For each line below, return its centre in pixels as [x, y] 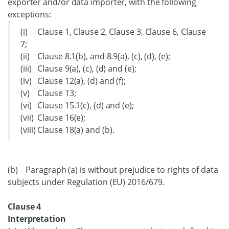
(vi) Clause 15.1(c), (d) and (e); [77, 105]
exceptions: [30, 14]
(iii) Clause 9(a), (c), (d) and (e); [78, 68]
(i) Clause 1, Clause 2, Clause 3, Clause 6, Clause [113, 32]
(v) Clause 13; [48, 93]
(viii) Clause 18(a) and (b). [67, 130]
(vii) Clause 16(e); [53, 118]
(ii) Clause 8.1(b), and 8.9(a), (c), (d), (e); [95, 56]
